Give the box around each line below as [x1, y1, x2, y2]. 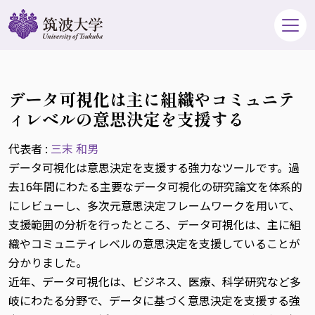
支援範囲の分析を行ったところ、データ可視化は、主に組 [8, 216, 301, 233]
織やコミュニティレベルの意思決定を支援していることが [8, 235, 300, 252]
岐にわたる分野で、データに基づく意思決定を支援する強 [8, 292, 300, 309]
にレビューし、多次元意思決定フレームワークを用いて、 [8, 197, 300, 214]
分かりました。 [8, 254, 87, 271]
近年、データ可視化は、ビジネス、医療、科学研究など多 [8, 273, 301, 290]
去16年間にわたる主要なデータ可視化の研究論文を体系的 [8, 178, 302, 195]
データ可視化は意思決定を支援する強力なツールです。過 [8, 159, 300, 176]
